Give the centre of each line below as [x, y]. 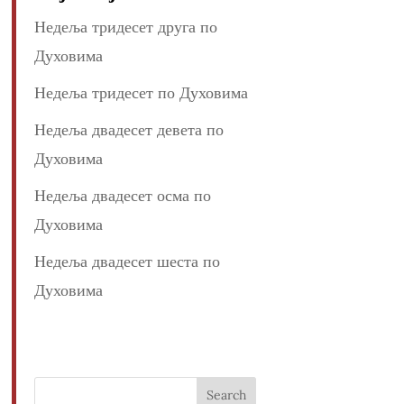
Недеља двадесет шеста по [127, 262]
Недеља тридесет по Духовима [141, 93]
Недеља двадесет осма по [122, 196]
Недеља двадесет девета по [129, 130]
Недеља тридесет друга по [125, 27]
